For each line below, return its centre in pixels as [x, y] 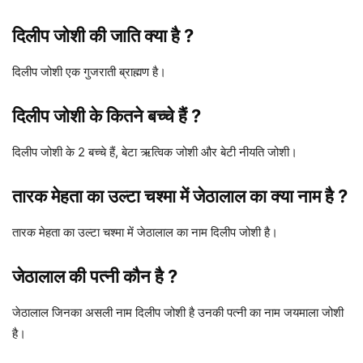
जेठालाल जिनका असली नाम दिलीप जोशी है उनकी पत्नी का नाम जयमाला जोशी [178, 313]
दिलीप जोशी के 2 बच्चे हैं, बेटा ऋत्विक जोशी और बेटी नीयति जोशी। [155, 152]
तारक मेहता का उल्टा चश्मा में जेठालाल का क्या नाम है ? [180, 196]
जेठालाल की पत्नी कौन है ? [95, 277]
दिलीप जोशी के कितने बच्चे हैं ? [107, 116]
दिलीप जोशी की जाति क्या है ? [103, 36]
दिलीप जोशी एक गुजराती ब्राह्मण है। [89, 72]
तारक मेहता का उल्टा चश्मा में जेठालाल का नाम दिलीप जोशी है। [145, 233]
